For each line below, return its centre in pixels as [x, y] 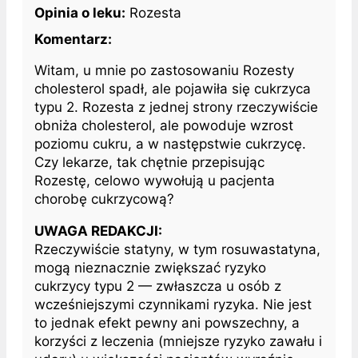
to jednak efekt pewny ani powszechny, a [167, 322]
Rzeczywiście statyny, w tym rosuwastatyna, [177, 249]
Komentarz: [73, 39]
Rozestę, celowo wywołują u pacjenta [155, 180]
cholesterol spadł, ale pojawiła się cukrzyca [173, 88]
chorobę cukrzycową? [104, 199]
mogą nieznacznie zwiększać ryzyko [150, 267]
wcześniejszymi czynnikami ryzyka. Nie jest [173, 304]
